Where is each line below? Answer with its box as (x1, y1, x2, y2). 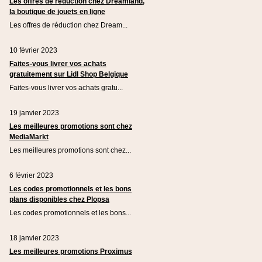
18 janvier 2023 (9, 234, 59, 242)
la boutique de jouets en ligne (9, 8, 105, 16)
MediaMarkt (9, 133, 49, 141)
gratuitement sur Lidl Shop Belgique (9, 70, 128, 78)
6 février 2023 (9, 171, 53, 180)
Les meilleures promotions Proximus (9, 247, 132, 256)
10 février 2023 (9, 46, 57, 54)
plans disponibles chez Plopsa (9, 195, 109, 204)
